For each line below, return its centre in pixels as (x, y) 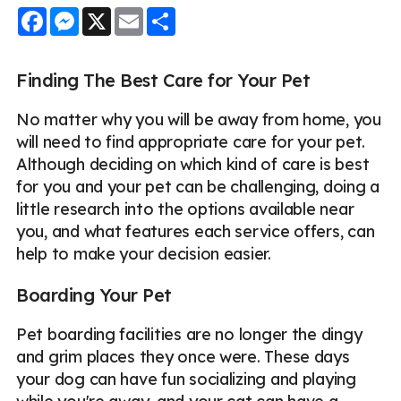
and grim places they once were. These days (183, 356)
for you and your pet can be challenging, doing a (198, 186)
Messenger (122, 13)
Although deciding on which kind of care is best (193, 164)
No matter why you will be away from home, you (199, 119)
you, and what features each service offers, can (196, 231)
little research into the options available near (185, 209)
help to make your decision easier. (144, 253)
